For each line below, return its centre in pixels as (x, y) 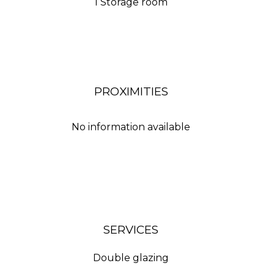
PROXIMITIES (131, 91)
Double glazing (131, 258)
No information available (131, 127)
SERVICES (131, 230)
